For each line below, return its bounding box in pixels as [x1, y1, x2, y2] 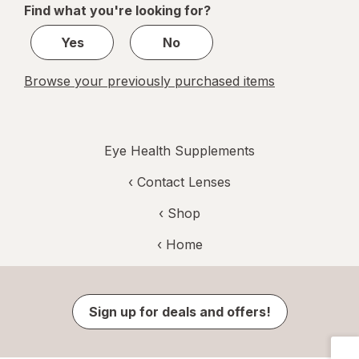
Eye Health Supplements [104, 143, 255, 159]
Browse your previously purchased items [24, 73, 275, 90]
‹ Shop [159, 205, 200, 222]
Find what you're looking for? [24, 2, 211, 19]
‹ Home [156, 236, 203, 253]
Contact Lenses [137, 174, 231, 191]
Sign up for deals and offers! [88, 304, 271, 321]
